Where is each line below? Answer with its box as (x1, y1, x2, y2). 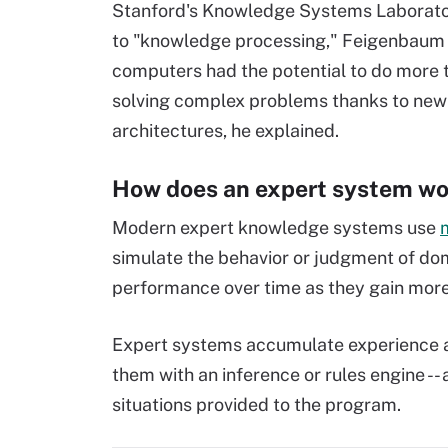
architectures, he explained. (112, 120, 339, 141)
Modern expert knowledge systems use (112, 217, 440, 238)
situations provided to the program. (112, 394, 401, 415)
